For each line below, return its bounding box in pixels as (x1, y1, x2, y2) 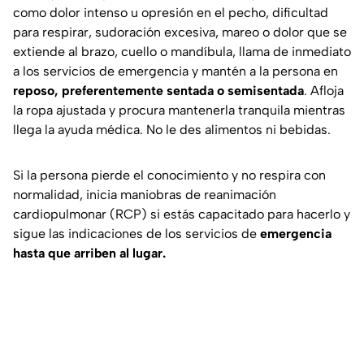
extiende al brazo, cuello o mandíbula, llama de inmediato (13, 44, 351, 60)
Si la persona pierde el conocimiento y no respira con (13, 167, 326, 184)
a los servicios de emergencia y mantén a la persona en (13, 63, 338, 80)
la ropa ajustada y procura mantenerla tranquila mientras (13, 102, 345, 119)
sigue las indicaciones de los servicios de (13, 226, 260, 242)
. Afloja (304, 83, 344, 99)
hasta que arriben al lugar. (13, 245, 166, 262)
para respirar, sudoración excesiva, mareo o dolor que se (13, 24, 347, 41)
